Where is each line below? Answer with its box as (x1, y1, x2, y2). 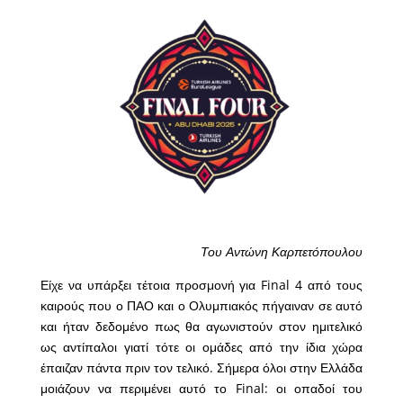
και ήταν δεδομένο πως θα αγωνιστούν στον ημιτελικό (40, 318, 363, 336)
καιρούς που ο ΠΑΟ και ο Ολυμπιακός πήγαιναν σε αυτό (40, 297, 363, 315)
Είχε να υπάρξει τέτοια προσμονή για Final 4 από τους (40, 276, 363, 294)
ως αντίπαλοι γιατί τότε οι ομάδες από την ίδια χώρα (40, 338, 363, 356)
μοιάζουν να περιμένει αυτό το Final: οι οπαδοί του (40, 380, 363, 398)
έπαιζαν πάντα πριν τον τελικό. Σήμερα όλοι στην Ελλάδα (40, 359, 363, 377)
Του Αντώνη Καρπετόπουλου (201, 243, 363, 261)
